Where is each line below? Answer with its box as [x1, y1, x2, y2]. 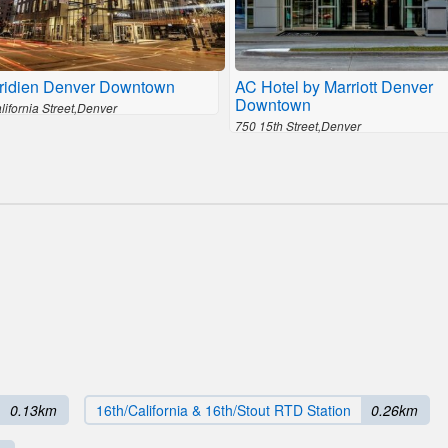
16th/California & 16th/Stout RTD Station [96, 400, 351, 420]
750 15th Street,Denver [235, 117, 361, 134]
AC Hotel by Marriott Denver [235, 75, 433, 98]
